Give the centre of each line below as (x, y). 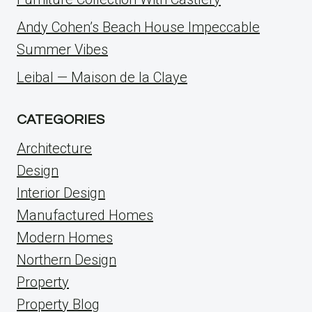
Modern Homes (65, 238)
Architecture (54, 149)
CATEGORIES (61, 120)
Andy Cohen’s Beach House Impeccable (138, 28)
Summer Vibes (62, 50)
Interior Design (61, 193)
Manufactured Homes (85, 216)
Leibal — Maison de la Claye (102, 78)
